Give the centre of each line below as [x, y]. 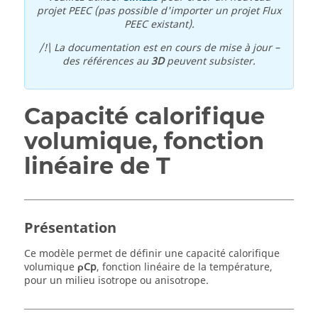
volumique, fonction [144, 141]
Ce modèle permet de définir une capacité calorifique [152, 254]
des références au [107, 61]
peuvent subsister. [210, 61]
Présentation [70, 228]
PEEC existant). [159, 24]
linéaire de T [97, 166]
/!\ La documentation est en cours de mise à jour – [159, 48]
